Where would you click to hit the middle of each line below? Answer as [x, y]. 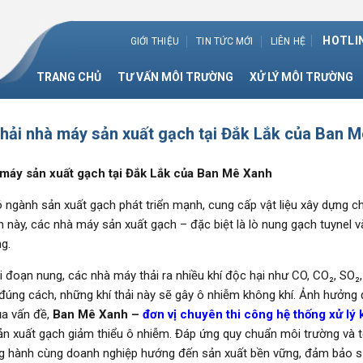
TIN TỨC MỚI [225, 41]
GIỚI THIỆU [155, 41]
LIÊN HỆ [288, 41]
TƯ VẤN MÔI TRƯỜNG [175, 77]
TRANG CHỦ [68, 77]
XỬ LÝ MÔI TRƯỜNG [301, 77]
